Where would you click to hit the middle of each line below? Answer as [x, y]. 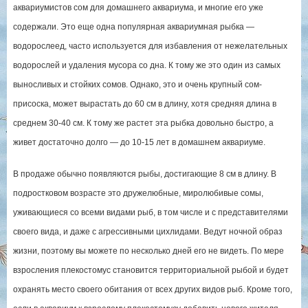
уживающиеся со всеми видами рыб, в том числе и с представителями [150, 212]
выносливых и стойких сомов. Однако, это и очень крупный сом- [137, 84]
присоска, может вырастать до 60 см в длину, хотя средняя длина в [144, 103]
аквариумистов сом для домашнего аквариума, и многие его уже [138, 7]
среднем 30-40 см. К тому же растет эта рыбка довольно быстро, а [143, 123]
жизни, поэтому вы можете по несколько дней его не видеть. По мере [148, 251]
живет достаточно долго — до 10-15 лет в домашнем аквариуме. [139, 142]
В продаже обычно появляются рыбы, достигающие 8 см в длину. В [144, 174]
